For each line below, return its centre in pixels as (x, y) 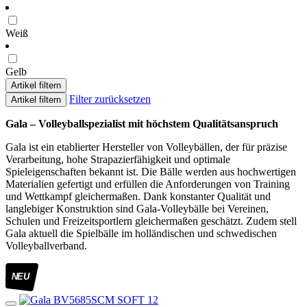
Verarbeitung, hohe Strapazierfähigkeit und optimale (118, 160)
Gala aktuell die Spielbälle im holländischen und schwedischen (141, 234)
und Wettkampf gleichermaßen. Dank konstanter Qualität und (138, 197)
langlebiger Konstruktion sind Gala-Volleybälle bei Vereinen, (137, 209)
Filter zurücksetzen (110, 99)
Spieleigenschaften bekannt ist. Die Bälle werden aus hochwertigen (151, 172)
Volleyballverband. (46, 246)
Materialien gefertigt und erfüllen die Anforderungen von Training (148, 184)
